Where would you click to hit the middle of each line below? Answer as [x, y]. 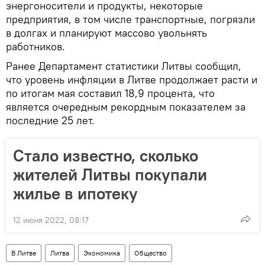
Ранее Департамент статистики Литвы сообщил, [124, 66]
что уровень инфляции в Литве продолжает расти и [132, 80]
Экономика [102, 253]
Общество [151, 253]
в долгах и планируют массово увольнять [106, 33]
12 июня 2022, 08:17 [51, 220]
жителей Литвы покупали [110, 174]
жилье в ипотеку [75, 193]
